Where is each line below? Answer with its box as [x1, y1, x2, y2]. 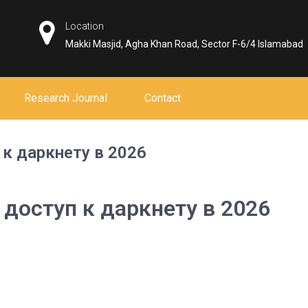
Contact [144, 91, 181, 104]
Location [65, 21, 104, 32]
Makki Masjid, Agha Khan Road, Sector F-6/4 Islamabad [65, 38, 304, 49]
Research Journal [24, 91, 107, 104]
